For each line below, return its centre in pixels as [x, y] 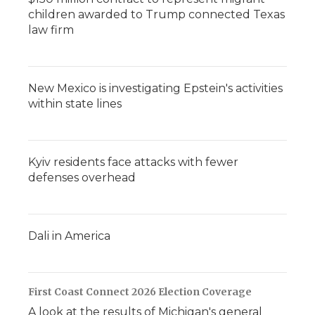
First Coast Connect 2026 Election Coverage [140, 292]
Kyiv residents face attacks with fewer [133, 162]
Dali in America [69, 236]
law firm [51, 30]
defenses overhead [82, 178]
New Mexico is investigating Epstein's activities [155, 88]
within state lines [75, 104]
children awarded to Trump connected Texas [156, 14]
